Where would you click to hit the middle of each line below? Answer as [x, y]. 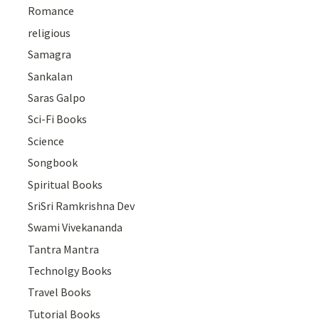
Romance [51, 11]
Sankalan [51, 76]
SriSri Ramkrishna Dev [82, 205]
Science [46, 141]
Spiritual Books [66, 184]
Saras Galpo [57, 97]
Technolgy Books [70, 271]
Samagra [50, 54]
